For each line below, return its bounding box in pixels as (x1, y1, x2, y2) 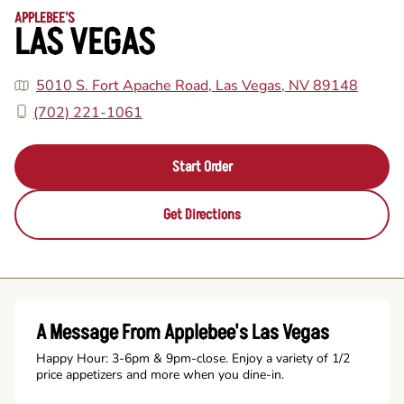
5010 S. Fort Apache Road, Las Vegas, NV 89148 (36, 76, 358, 96)
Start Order (171, 156, 233, 177)
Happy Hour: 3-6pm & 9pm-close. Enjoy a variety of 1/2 (36, 349, 350, 367)
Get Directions (163, 204, 241, 225)
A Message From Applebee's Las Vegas (36, 317, 329, 347)
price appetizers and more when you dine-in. (36, 365, 284, 383)
